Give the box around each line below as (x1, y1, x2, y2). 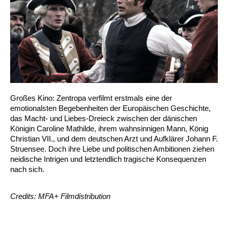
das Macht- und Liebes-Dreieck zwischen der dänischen (10, 114, 197, 123)
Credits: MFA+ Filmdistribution (10, 192, 110, 201)
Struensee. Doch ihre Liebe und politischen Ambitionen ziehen (10, 145, 214, 154)
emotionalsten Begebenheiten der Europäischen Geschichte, (10, 104, 211, 113)
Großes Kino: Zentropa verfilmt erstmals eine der (10, 94, 172, 103)
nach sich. (10, 165, 44, 174)
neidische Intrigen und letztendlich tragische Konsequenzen (10, 155, 206, 164)
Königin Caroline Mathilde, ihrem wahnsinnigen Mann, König (10, 124, 208, 133)
